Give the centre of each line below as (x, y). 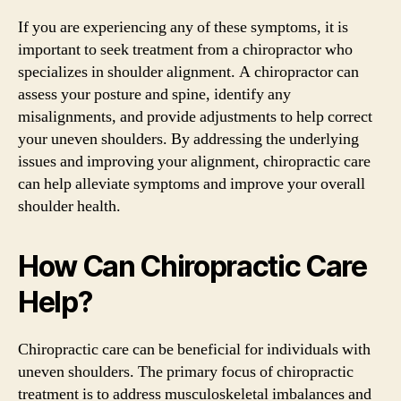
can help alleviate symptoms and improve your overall (192, 183)
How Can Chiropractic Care (192, 266)
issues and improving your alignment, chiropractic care (194, 161)
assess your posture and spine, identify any (154, 94)
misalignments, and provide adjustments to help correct (195, 116)
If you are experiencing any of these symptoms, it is (183, 27)
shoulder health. (69, 206)
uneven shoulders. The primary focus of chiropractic (186, 371)
